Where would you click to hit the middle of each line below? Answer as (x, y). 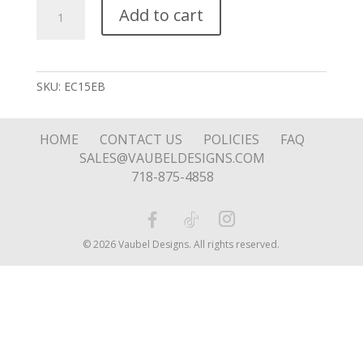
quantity (56, 59)
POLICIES (232, 139)
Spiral (49, 22)
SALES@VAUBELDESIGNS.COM (173, 158)
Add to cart (161, 15)
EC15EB (84, 86)
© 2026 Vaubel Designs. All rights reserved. (181, 244)
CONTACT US (141, 139)
